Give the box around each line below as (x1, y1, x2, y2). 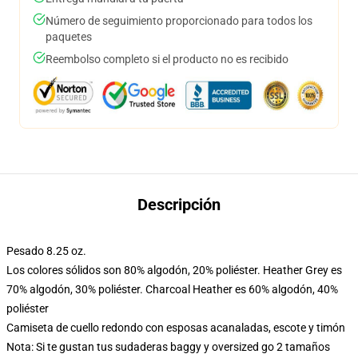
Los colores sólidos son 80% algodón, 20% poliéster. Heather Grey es (6, 264, 342, 276)
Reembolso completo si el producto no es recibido (46, 53, 288, 66)
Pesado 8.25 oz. (6, 245, 86, 257)
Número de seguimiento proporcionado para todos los (46, 14, 312, 27)
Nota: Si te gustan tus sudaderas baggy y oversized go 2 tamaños (6, 340, 330, 353)
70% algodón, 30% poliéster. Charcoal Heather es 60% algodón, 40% (6, 283, 338, 296)
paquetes (46, 30, 92, 43)
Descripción (137, 195, 221, 214)
